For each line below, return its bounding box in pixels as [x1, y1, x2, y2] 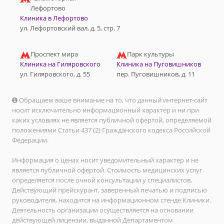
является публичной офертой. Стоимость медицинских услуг [12, 165, 202, 175]
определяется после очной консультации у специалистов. [12, 175, 192, 185]
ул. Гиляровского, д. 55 [20, 69, 90, 79]
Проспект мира [30, 49, 78, 59]
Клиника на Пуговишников [116, 59, 201, 69]
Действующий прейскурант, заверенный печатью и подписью [12, 185, 207, 195]
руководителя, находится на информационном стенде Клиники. [12, 195, 211, 205]
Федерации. [12, 135, 48, 145]
